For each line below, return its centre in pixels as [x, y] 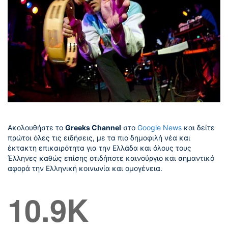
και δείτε [198, 127]
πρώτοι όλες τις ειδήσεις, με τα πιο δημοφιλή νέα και [99, 137]
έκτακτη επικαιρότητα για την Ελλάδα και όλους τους [99, 148]
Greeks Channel [93, 127]
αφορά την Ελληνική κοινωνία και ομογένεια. [85, 168]
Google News [160, 127]
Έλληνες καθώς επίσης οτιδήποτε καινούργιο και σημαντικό [111, 158]
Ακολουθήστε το [36, 127]
